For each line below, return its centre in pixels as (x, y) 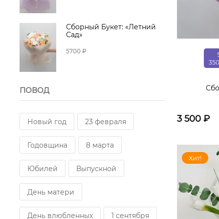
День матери (51, 192)
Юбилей (43, 169)
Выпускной (96, 169)
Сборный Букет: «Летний (111, 27)
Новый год (47, 122)
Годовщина (47, 145)
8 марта (100, 145)
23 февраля (106, 122)
